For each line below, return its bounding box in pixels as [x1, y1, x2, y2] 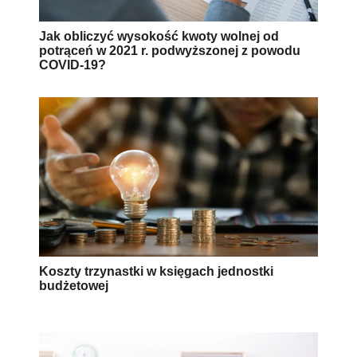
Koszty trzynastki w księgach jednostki [39, 264, 273, 278]
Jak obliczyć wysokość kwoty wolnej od [39, 29, 279, 43]
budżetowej [39, 278, 108, 292]
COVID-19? [39, 57, 106, 72]
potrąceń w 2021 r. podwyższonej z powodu [39, 43, 300, 57]
